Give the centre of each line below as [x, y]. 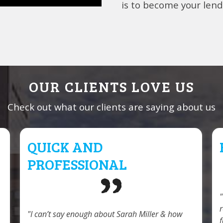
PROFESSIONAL [77, 164]
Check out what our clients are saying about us [111, 107]
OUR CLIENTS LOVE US [111, 86]
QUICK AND [65, 146]
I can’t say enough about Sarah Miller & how [106, 214]
